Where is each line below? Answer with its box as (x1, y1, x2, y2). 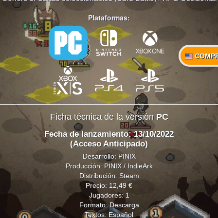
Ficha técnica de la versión (50, 112, 156, 122)
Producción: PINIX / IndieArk (65, 162, 153, 170)
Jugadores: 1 (89, 191, 129, 199)
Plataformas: (88, 13, 130, 23)
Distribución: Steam (79, 171, 139, 180)
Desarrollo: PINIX (82, 152, 136, 160)
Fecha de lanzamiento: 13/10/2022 (44, 129, 174, 139)
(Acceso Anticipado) (70, 139, 148, 149)
